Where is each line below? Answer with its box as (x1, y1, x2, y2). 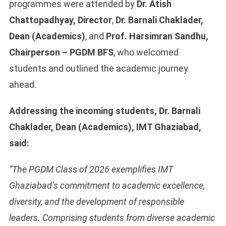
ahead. (9, 79, 36, 90)
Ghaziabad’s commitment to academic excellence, (9, 180, 205, 191)
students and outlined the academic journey (9, 63, 188, 74)
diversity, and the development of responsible (9, 196, 184, 207)
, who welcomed (113, 47, 179, 58)
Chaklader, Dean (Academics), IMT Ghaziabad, (9, 122, 201, 133)
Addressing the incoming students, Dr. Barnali (9, 105, 200, 117)
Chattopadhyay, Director (9, 15, 112, 26)
